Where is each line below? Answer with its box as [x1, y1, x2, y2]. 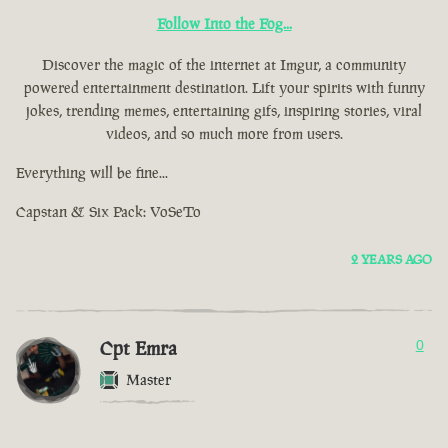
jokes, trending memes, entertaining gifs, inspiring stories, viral [26, 101, 422, 121]
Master [126, 370, 171, 390]
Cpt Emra [100, 335, 177, 362]
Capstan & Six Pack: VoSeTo [16, 202, 201, 222]
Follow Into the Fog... [156, 14, 292, 34]
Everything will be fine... [16, 163, 168, 183]
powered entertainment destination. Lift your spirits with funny [23, 78, 425, 98]
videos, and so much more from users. [105, 124, 343, 144]
